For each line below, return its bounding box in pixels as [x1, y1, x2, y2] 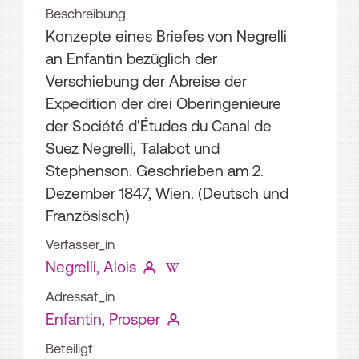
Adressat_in [46, 288, 115, 304]
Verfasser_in [46, 236, 115, 252]
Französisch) [46, 206, 130, 224]
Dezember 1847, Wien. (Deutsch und [46, 184, 288, 202]
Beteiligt [46, 341, 93, 356]
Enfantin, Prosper [46, 309, 160, 328]
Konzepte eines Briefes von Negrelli [46, 26, 287, 45]
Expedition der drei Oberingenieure [46, 94, 281, 112]
